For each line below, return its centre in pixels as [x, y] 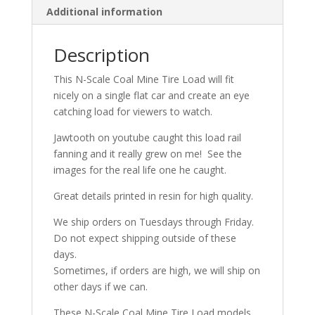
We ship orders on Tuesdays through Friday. [153, 222]
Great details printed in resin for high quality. [153, 196]
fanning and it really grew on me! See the [147, 154]
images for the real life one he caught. [140, 170]
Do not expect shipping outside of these [144, 238]
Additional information [104, 12]
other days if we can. [100, 287]
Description [101, 55]
